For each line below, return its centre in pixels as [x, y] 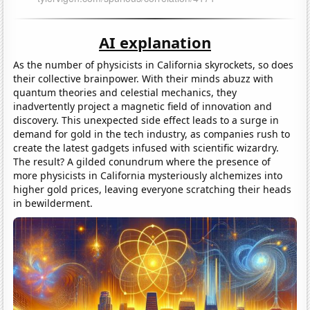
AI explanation [155, 42]
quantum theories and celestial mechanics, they [125, 92]
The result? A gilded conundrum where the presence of [142, 161]
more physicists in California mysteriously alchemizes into [148, 175]
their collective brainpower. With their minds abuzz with [144, 78]
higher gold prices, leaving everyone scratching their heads [153, 189]
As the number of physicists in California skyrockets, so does [154, 64]
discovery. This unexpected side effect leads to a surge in [146, 120]
